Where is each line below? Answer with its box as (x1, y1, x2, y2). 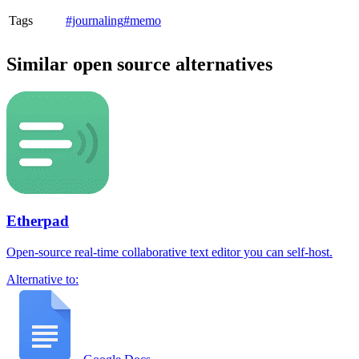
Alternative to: (6, 272, 79, 286)
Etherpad (6, 212, 69, 229)
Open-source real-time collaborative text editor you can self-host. (6, 244, 333, 259)
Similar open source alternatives (6, 54, 272, 75)
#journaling (66, 14, 123, 28)
